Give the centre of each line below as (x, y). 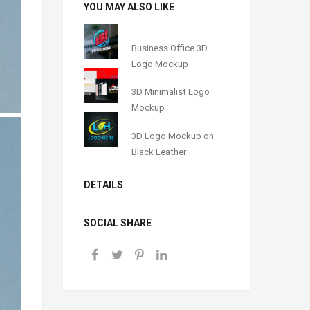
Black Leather (159, 152)
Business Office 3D (170, 48)
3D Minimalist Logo (171, 92)
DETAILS (103, 185)
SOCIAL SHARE (118, 223)
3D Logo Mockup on (173, 136)
